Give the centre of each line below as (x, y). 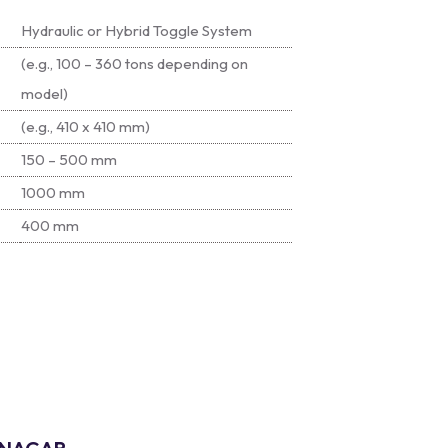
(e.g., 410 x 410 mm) (85, 126)
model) (44, 93)
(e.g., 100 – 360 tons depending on (134, 63)
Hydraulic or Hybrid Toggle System (136, 30)
